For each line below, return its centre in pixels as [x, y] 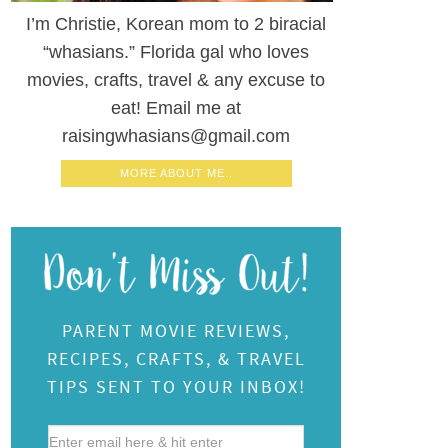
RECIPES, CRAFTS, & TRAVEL [176, 358]
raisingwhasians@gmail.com [176, 136]
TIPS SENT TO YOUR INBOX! [176, 386]
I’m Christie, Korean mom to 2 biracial [176, 24]
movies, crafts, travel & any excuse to [176, 80]
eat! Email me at [176, 108]
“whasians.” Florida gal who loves [176, 52]
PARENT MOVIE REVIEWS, [176, 330]
